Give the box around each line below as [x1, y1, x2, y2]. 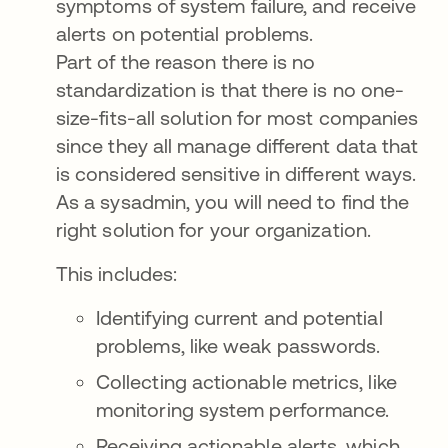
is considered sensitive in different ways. [56, 162, 417, 185]
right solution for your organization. [56, 218, 377, 241]
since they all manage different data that [56, 134, 419, 157]
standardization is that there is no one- [56, 78, 405, 101]
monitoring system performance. [96, 398, 390, 421]
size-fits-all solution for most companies [56, 106, 419, 129]
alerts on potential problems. [56, 22, 314, 45]
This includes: [56, 262, 178, 285]
